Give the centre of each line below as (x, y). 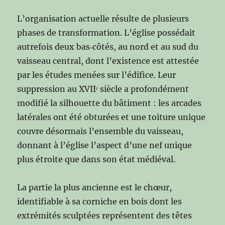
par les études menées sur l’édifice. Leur (97, 75)
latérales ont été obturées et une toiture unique (111, 117)
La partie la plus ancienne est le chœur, (95, 188)
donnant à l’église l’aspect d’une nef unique (105, 145)
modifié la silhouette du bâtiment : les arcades (109, 103)
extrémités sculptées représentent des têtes (105, 216)
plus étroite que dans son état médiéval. (96, 159)
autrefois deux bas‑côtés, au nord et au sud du (108, 47)
